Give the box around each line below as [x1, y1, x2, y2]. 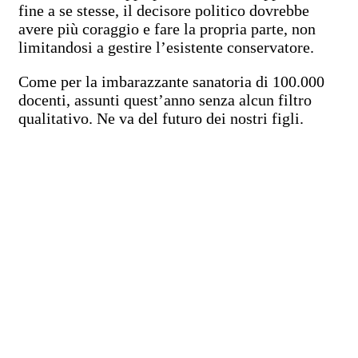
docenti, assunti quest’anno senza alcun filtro [18, 90, 312, 109]
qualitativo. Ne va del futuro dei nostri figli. [18, 109, 304, 127]
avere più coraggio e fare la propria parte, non [18, 19, 316, 38]
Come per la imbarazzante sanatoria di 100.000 [18, 72, 324, 90]
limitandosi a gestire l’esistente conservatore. [18, 38, 314, 56]
